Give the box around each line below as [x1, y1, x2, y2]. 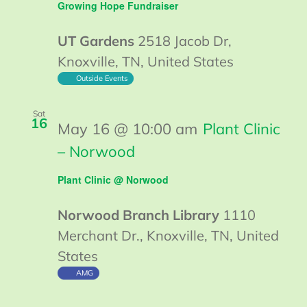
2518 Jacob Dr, [138, 32, 232, 49]
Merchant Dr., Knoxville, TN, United [58, 227, 279, 245]
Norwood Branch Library [58, 206, 223, 224]
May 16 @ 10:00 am [58, 119, 197, 138]
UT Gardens [58, 32, 138, 49]
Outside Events [76, 73, 127, 83]
